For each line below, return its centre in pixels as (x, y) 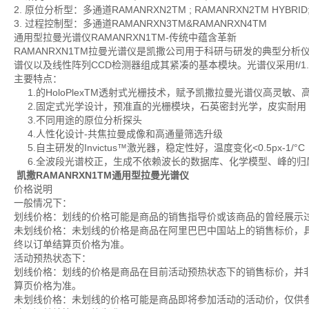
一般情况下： (43, 203)
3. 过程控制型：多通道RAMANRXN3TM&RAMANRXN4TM (142, 23)
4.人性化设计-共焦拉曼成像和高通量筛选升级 (118, 134)
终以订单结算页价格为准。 (72, 244)
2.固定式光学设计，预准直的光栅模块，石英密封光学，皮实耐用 (160, 106)
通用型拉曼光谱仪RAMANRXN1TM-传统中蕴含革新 (125, 37)
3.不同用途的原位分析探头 (78, 120)
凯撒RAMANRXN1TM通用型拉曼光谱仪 (103, 175)
